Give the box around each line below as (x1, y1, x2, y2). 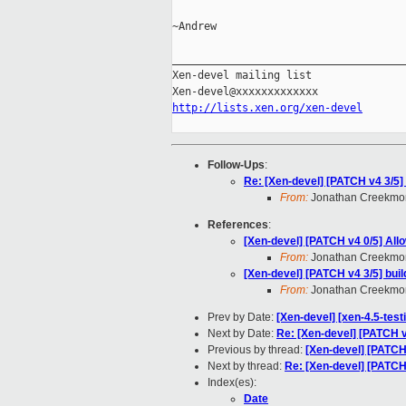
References (208, 218, 268, 232)
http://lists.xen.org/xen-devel (172, 101, 362, 115)
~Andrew (172, 20, 217, 34)
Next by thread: (208, 360, 285, 373)
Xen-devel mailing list (172, 69, 312, 82)
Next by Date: (208, 327, 276, 341)
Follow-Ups (208, 159, 265, 172)
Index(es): (208, 376, 256, 390)
